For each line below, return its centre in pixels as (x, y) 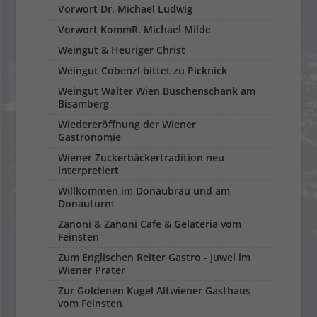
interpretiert (89, 171)
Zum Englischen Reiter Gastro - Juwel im (155, 258)
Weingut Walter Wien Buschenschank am (157, 91)
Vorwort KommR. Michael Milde (135, 30)
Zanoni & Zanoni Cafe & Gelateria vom (150, 224)
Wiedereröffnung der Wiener (127, 125)
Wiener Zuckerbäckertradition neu (142, 158)
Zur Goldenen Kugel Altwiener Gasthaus (155, 291)
